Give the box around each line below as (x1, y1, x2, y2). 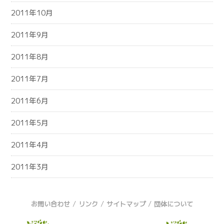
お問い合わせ (31, 199, 70, 209)
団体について (154, 199, 193, 209)
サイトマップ (106, 199, 145, 209)
